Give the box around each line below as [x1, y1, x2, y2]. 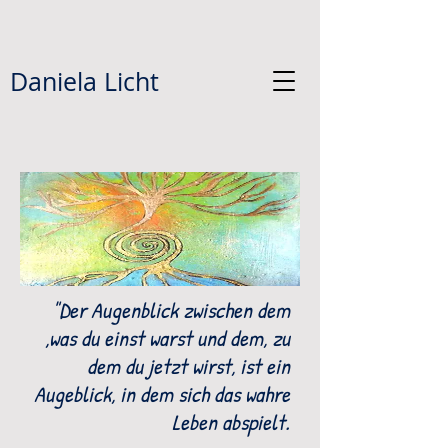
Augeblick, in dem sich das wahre [34, 379, 290, 409]
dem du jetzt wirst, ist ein [87, 351, 290, 381]
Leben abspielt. [172, 407, 290, 437]
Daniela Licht [10, 65, 159, 98]
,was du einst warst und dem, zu [45, 323, 290, 353]
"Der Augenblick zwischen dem [52, 295, 290, 325]
